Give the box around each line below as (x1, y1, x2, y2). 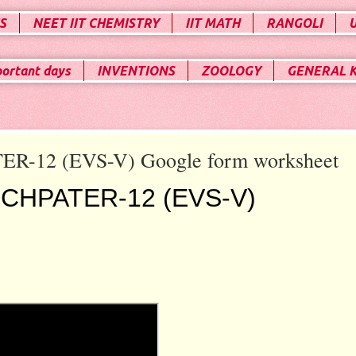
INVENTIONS (97, 64, 175, 78)
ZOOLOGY (201, 64, 261, 78)
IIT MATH (185, 16, 240, 30)
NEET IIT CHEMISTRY (33, 16, 159, 30)
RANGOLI (266, 16, 323, 30)
